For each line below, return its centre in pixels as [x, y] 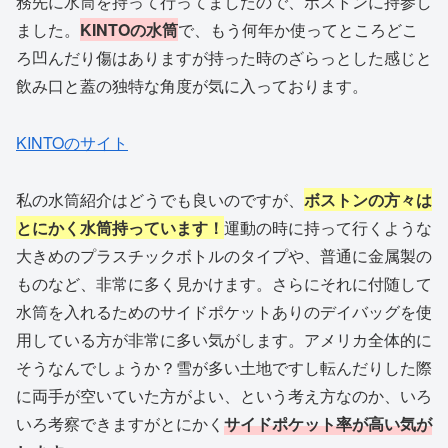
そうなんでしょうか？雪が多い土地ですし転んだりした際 [224, 368]
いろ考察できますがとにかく [120, 424]
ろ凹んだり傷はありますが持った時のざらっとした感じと [224, 58]
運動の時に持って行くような [328, 228]
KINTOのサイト [72, 143]
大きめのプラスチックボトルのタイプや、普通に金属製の [224, 256]
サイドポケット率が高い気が [328, 424]
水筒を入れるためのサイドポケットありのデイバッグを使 [224, 312]
